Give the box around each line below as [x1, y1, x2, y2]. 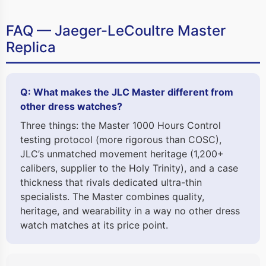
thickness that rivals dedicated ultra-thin [20, 176, 202, 189]
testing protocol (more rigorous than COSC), [20, 134, 221, 146]
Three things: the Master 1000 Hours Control [20, 119, 221, 132]
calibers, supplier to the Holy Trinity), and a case [20, 162, 238, 175]
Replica [6, 39, 56, 56]
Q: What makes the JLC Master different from [20, 86, 233, 99]
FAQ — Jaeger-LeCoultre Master [6, 22, 226, 40]
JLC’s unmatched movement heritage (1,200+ [20, 148, 224, 160]
